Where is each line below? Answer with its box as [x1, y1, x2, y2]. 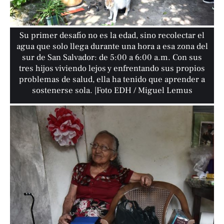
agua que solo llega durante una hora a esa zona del [16, 40, 208, 52]
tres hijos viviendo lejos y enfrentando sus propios [19, 62, 205, 74]
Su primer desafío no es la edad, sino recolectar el [19, 29, 205, 41]
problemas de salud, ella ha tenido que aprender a [19, 73, 205, 85]
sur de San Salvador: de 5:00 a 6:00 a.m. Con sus [22, 51, 202, 63]
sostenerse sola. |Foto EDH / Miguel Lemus [31, 84, 192, 96]
